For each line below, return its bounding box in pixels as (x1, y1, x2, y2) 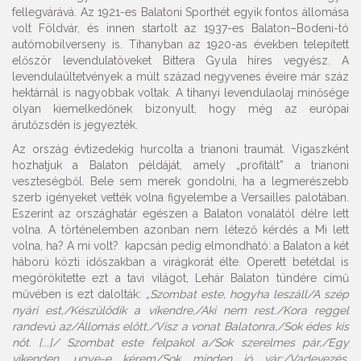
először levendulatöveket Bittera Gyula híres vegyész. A (12, 54, 349, 67)
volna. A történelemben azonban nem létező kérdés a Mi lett (12, 223, 349, 236)
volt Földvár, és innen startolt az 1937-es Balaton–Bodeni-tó (12, 22, 349, 35)
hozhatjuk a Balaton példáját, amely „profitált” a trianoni (12, 159, 349, 172)
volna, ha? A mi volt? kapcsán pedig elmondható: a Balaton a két (12, 239, 349, 252)
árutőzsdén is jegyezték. (12, 118, 138, 131)
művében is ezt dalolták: (12, 288, 146, 301)
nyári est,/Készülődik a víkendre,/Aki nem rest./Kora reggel (12, 304, 349, 317)
